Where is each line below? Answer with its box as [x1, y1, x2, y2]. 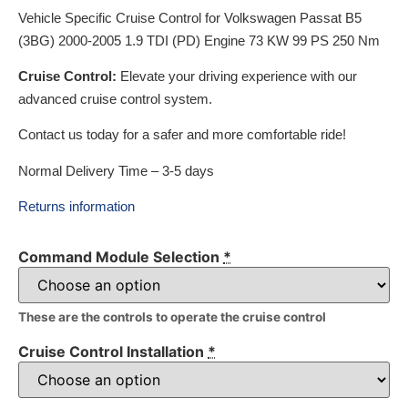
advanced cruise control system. [18, 90, 212, 107]
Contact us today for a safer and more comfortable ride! [18, 127, 346, 143]
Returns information [18, 199, 135, 215]
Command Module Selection [18, 248, 219, 267]
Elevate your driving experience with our [117, 67, 357, 84]
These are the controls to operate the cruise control [18, 309, 326, 324]
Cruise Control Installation [18, 342, 204, 362]
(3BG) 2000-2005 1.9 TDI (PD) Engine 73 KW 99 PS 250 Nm [18, 32, 380, 48]
